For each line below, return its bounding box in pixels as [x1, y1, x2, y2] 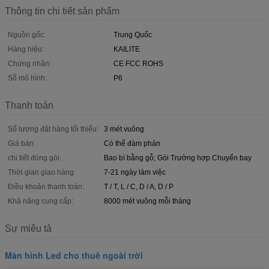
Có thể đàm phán [104, 139, 160, 148]
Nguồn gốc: [8, 30, 46, 39]
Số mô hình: [8, 73, 47, 82]
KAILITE [113, 44, 140, 53]
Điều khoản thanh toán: [8, 182, 84, 191]
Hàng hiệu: [8, 44, 44, 53]
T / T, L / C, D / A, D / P [104, 182, 174, 191]
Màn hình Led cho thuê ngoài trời [5, 249, 143, 261]
